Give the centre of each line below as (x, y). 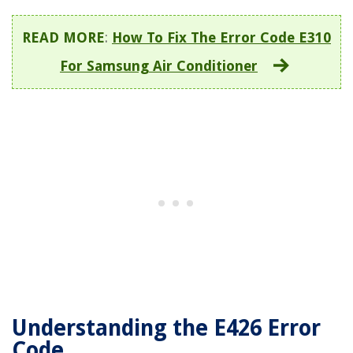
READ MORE (63, 38)
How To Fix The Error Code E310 (221, 38)
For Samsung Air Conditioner (159, 66)
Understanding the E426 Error (166, 329)
